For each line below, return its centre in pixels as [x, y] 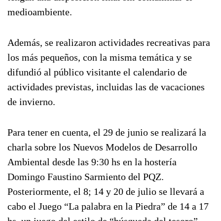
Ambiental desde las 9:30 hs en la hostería [92, 162]
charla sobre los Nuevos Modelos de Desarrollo [102, 147]
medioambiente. [40, 12]
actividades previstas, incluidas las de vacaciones [106, 87]
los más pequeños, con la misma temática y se [100, 57]
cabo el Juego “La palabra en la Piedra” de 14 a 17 [108, 206]
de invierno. [31, 102]
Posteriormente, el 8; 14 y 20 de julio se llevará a [106, 191]
